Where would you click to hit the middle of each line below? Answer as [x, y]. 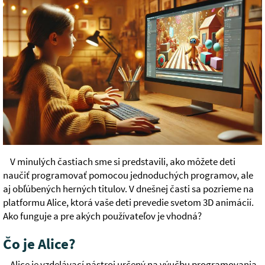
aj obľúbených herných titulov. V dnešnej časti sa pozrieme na [128, 189]
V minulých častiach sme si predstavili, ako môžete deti [123, 162]
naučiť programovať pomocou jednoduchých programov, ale [128, 176]
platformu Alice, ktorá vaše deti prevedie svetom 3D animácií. [128, 203]
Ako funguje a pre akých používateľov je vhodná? [102, 216]
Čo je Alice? [39, 244]
